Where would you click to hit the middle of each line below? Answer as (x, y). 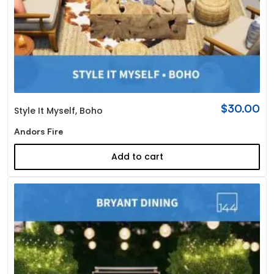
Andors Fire (38, 131)
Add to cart (137, 157)
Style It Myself (44, 111)
